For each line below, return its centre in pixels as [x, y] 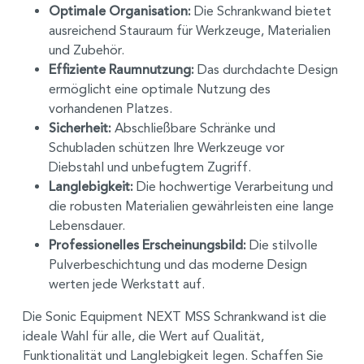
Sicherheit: [80, 128]
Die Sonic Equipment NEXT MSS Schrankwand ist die [175, 316]
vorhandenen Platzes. [110, 108]
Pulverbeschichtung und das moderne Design [178, 264]
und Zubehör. [87, 50]
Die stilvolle [282, 245]
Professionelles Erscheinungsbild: [147, 245]
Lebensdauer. [87, 225]
